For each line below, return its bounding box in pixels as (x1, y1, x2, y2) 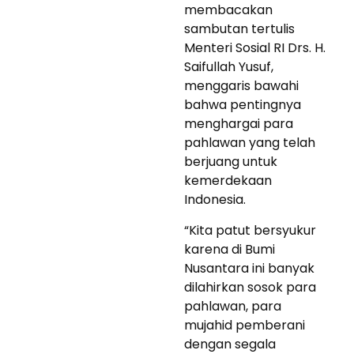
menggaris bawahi (184, 76, 299, 95)
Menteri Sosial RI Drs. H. (184, 38, 326, 57)
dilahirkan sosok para (184, 277, 316, 296)
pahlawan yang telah (184, 133, 315, 152)
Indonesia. (184, 190, 246, 209)
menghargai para (184, 114, 293, 133)
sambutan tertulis (184, 19, 295, 38)
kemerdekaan (184, 171, 272, 190)
